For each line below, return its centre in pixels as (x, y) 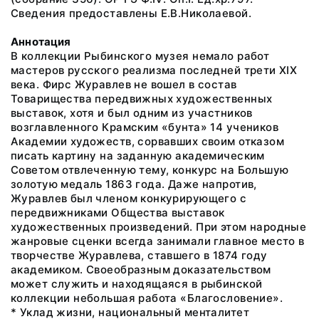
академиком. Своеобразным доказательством (141, 270)
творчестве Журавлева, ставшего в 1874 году (139, 255)
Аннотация (41, 42)
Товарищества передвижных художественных (142, 99)
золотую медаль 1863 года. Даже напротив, (134, 184)
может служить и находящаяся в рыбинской (137, 284)
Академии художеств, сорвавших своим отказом (148, 141)
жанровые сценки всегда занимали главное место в (158, 241)
